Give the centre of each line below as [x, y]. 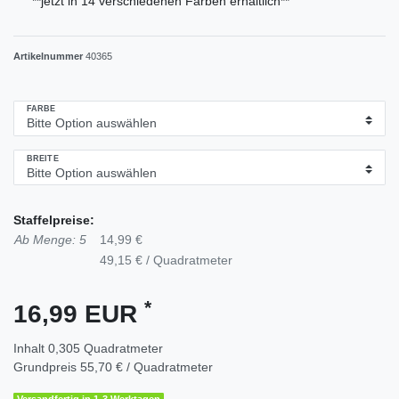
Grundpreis [47, 367]
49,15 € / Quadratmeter [166, 261]
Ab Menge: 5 [50, 240]
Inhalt [31, 349]
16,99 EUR [79, 314]
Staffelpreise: [54, 220]
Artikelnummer [49, 56]
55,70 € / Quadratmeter [147, 367]
